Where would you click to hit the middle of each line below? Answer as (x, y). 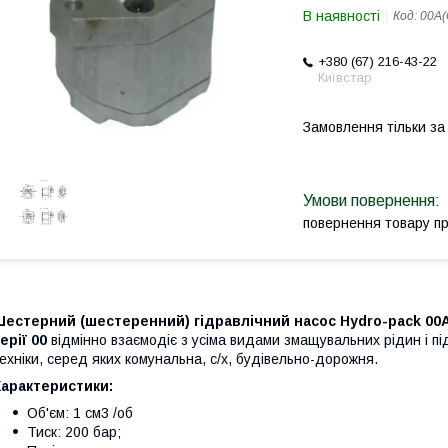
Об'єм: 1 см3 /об (80, 413)
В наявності (341, 16)
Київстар (345, 77)
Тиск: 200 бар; (74, 432)
